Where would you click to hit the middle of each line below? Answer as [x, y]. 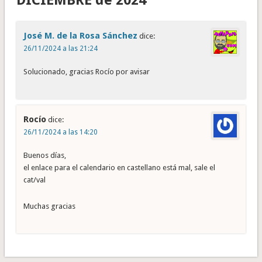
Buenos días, [44, 156]
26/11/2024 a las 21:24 [60, 49]
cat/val [34, 180]
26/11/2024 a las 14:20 [60, 132]
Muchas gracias [49, 206]
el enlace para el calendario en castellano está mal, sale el [119, 168]
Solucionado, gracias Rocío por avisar [86, 72]
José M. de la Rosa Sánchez [80, 36]
